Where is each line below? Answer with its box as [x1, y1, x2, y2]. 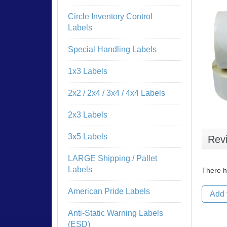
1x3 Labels [68, 67, 108, 75]
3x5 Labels [68, 132, 108, 141]
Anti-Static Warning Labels [68, 209, 164, 217]
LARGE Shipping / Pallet [68, 154, 158, 163]
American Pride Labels [68, 187, 150, 196]
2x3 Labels [68, 110, 108, 119]
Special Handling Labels [68, 45, 157, 54]
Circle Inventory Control [68, 12, 153, 21]
